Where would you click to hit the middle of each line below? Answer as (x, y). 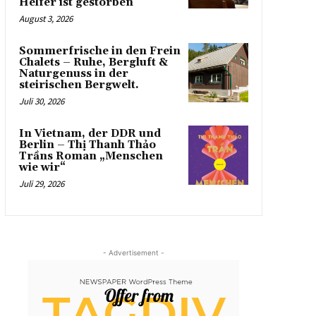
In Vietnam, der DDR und (90, 133)
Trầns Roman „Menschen (91, 156)
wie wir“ (42, 167)
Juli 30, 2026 (41, 101)
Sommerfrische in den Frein (99, 51)
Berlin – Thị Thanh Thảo (87, 145)
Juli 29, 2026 (41, 183)
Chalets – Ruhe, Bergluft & (93, 62)
